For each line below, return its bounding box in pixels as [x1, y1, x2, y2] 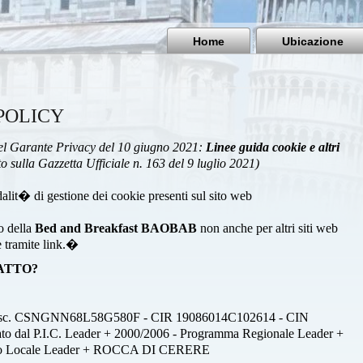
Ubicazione [282, 35, 344, 48]
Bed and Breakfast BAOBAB [35, 221, 197, 235]
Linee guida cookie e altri [206, 140, 340, 154]
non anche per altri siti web [197, 221, 338, 235]
